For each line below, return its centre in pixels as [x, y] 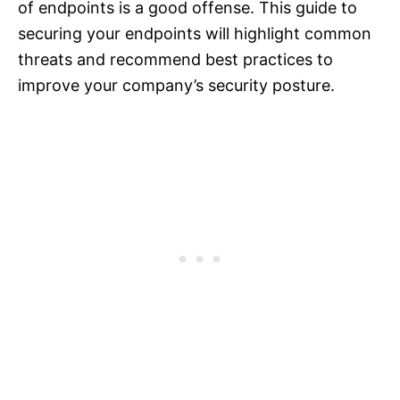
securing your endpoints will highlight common [195, 34]
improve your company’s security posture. [176, 86]
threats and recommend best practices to [175, 60]
